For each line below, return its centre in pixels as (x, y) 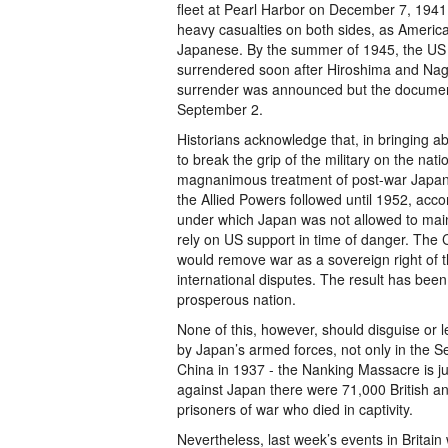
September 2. (220, 109)
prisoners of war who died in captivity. (295, 409)
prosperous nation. (236, 299)
